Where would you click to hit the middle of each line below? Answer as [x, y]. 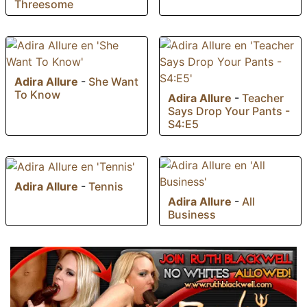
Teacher [263, 98]
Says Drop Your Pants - [229, 111]
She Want [113, 82]
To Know [37, 95]
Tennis [106, 186]
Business [192, 215]
